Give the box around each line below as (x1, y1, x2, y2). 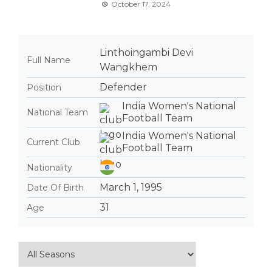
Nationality (27, 161, 72, 173)
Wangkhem (100, 61, 157, 73)
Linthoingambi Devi (100, 47, 193, 58)
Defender (100, 81, 147, 93)
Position (27, 82, 61, 93)
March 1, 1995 (100, 182, 162, 193)
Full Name (27, 55, 70, 66)
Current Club (27, 137, 80, 148)
